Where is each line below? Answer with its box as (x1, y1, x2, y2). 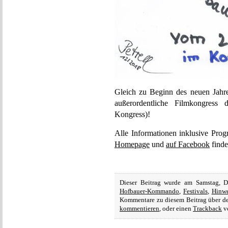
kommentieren (120, 205, 159, 212)
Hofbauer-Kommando (120, 188, 179, 195)
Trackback (193, 205, 222, 212)
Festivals (183, 188, 208, 195)
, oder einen (159, 205, 193, 212)
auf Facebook (166, 140, 210, 149)
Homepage (115, 140, 150, 149)
